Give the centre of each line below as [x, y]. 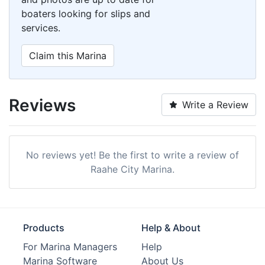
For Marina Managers [70, 246]
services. [41, 28]
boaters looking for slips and [86, 13]
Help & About [171, 227]
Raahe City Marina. [132, 169]
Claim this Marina [68, 55]
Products [44, 227]
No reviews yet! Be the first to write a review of [132, 155]
